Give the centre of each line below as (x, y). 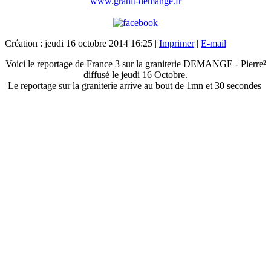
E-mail (214, 43)
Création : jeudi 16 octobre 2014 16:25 (79, 43)
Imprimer (177, 43)
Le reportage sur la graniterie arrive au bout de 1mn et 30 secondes (135, 85)
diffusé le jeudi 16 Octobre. (135, 74)
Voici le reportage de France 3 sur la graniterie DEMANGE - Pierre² (135, 64)
